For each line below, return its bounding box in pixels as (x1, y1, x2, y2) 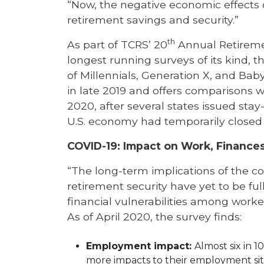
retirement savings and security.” (67, 14, 239, 26)
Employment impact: (86, 240, 194, 252)
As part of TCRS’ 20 (67, 38, 167, 51)
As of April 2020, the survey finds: (67, 210, 242, 223)
